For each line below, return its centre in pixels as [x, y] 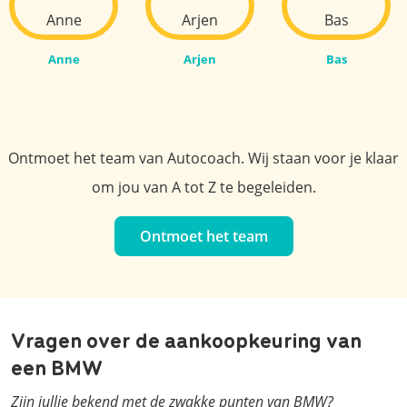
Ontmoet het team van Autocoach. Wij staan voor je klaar [203, 158]
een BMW [57, 366]
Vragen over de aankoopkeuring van [186, 338]
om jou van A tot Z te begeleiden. [203, 187]
